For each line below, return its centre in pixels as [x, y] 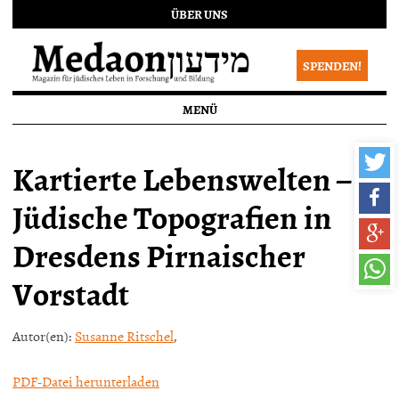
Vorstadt [71, 293]
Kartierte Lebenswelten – [182, 178]
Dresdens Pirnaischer [159, 254]
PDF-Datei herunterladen [86, 381]
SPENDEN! [332, 65]
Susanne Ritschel [124, 336]
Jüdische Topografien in [172, 216]
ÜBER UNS [199, 14]
